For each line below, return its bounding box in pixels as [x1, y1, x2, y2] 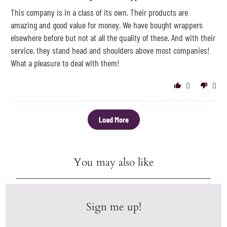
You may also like [73, 155, 154, 170]
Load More [98, 114, 129, 124]
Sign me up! [86, 199, 141, 214]
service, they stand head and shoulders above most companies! [11, 44, 210, 56]
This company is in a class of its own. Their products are [11, 6, 188, 18]
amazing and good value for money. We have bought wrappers [11, 19, 203, 30]
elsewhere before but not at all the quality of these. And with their [11, 31, 216, 43]
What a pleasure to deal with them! [11, 57, 120, 68]
